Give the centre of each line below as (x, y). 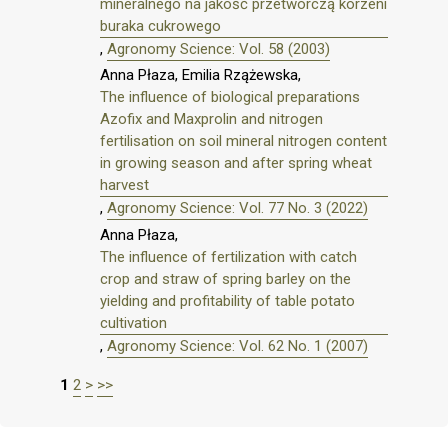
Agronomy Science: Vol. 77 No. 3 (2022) (237, 208)
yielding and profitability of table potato (227, 301)
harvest (124, 185)
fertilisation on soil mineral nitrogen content (243, 141)
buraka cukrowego (160, 25)
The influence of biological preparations (230, 97)
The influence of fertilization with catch (228, 257)
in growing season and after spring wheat (236, 163)
